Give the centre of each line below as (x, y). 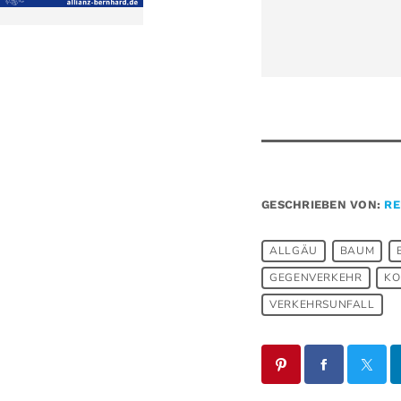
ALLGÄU (294, 251)
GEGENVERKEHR (316, 278)
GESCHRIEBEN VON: (323, 205)
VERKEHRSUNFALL (322, 305)
